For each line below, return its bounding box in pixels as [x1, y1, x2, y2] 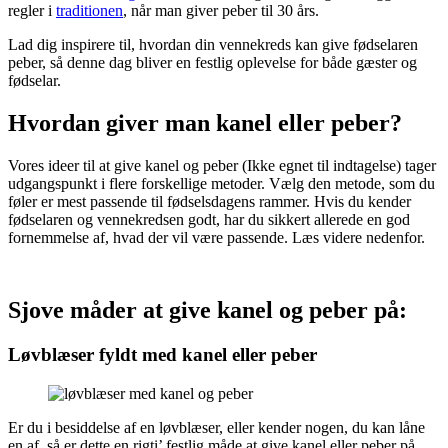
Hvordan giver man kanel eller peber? [8, 109, 402, 136]
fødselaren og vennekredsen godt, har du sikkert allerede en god [8, 210, 410, 228]
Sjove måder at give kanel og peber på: [8, 297, 407, 324]
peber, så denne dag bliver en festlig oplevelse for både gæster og [8, 53, 417, 71]
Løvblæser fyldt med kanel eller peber [8, 344, 317, 366]
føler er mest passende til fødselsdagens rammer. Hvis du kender [8, 192, 411, 210]
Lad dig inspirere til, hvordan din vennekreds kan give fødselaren [8, 35, 418, 53]
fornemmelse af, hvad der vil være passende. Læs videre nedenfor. [8, 228, 425, 246]
